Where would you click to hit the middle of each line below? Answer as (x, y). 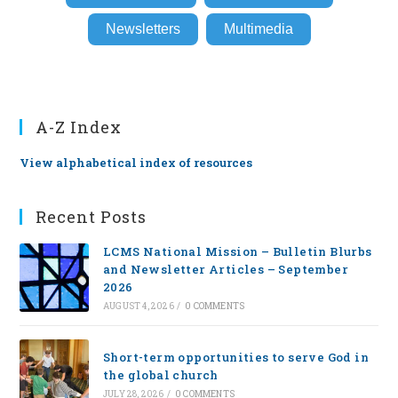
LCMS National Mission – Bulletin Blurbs (237, 252)
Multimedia (258, 29)
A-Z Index (79, 127)
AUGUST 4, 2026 (138, 306)
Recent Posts (92, 217)
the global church (160, 374)
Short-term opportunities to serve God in (235, 357)
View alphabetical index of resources (136, 163)
